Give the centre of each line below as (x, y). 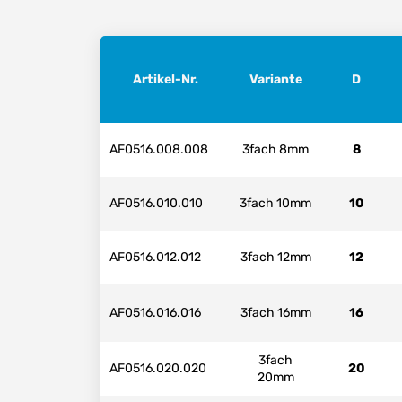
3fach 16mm (275, 313)
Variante (275, 79)
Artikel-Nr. (166, 79)
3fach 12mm (275, 258)
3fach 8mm (275, 150)
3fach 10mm (275, 204)
